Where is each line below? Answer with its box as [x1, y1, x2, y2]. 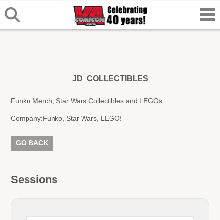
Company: [11, 114, 43, 122]
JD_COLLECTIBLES [72, 74, 148, 83]
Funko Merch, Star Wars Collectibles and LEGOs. [11, 97, 165, 105]
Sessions [11, 173, 58, 186]
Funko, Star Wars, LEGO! [43, 114, 122, 122]
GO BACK [16, 138, 49, 147]
